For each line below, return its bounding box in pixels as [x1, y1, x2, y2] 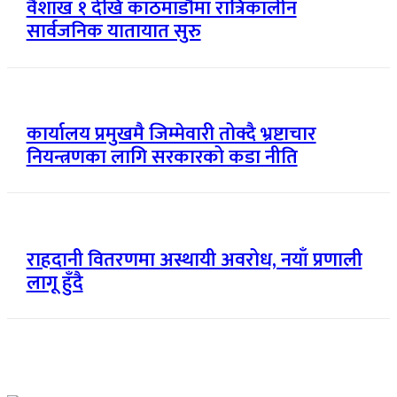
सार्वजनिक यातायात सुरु [26, 15, 201, 49]
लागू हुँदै [26, 266, 83, 300]
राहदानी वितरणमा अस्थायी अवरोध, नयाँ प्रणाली [26, 243, 362, 276]
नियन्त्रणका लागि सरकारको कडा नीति [26, 141, 298, 175]
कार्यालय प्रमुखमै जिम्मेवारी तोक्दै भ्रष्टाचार [26, 118, 316, 152]
